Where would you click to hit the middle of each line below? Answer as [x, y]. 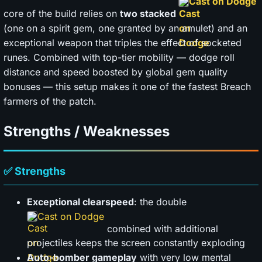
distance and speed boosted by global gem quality [116, 72]
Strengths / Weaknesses [87, 131]
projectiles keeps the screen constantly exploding [136, 243]
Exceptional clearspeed [80, 201]
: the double [160, 201]
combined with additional [161, 228]
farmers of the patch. [50, 101]
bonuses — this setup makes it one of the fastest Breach [127, 86]
